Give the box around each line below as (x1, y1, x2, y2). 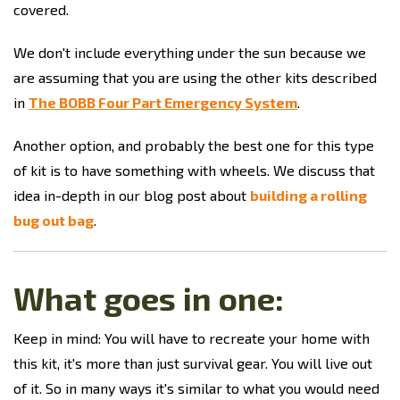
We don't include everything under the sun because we (13, 44, 366, 61)
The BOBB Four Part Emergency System (29, 94, 297, 111)
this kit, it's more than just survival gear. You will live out (13, 354, 372, 371)
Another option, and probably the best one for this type (13, 137, 374, 154)
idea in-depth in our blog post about (13, 187, 250, 204)
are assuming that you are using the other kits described (13, 69, 377, 86)
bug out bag (13, 212, 94, 229)
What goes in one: (13, 279, 284, 317)
